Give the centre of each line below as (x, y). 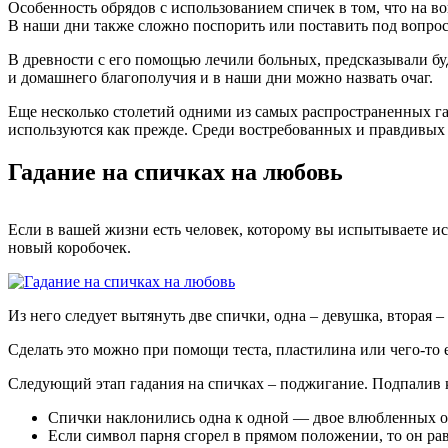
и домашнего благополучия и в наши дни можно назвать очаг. (220, 77)
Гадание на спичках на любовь (175, 171)
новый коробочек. (69, 248)
